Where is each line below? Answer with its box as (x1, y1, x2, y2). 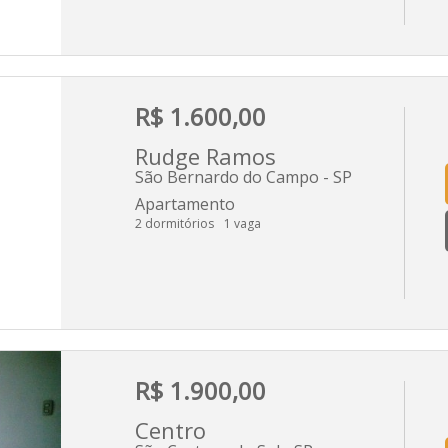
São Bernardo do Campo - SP (135, 165, 352, 188)
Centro (135, 414, 206, 445)
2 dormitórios (135, 214, 214, 232)
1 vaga (224, 214, 261, 232)
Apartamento (135, 192, 235, 215)
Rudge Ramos (135, 140, 276, 171)
